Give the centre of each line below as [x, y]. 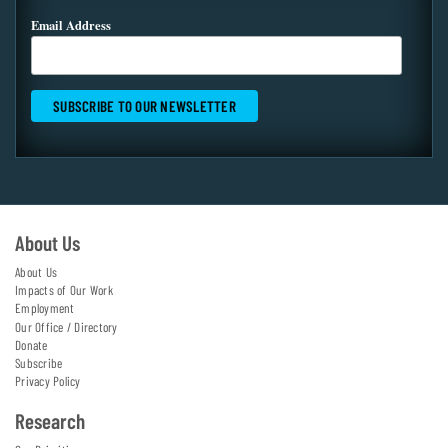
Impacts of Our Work [64, 290]
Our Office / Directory [66, 326]
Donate [31, 344]
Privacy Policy [48, 381]
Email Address [71, 25]
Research [50, 421]
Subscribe [39, 363]
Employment [45, 308]
